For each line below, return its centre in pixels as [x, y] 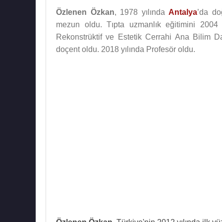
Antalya [183, 12]
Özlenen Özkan [85, 12]
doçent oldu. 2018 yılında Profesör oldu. [126, 49]
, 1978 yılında [141, 12]
